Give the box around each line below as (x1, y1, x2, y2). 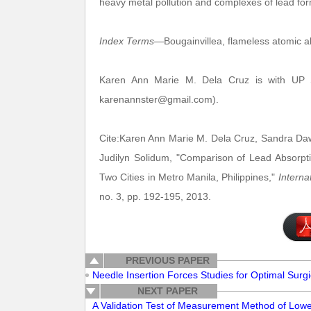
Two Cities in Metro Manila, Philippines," (99, 171, 278, 183)
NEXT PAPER (137, 285, 198, 296)
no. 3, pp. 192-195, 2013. (99, 191, 211, 202)
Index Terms (99, 35, 154, 47)
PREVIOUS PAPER (125, 255, 210, 266)
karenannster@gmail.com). (99, 94, 219, 105)
